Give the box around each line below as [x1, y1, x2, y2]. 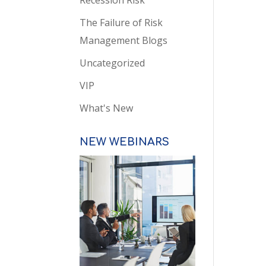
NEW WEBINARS [80, 136, 170, 148]
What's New [80, 102, 134, 115]
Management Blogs [80, 34, 168, 47]
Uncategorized [80, 56, 145, 69]
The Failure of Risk [80, 16, 163, 29]
